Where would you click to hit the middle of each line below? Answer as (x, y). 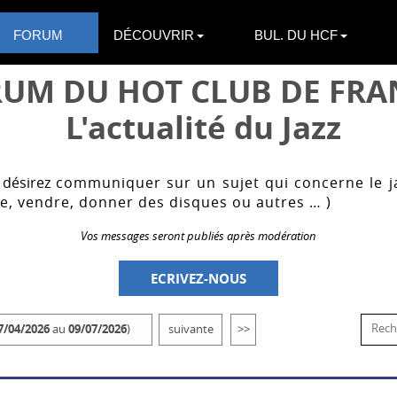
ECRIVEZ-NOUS (198, 278)
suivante (191, 329)
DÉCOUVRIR (154, 35)
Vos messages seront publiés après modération (198, 236)
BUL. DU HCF (296, 35)
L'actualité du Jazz (203, 128)
